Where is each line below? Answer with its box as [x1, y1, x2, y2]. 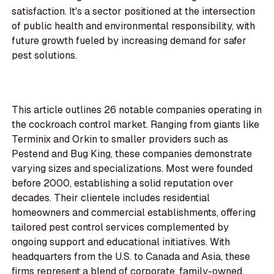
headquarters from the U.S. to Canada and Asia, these [12, 250, 251, 264]
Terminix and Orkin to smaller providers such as [12, 133, 229, 146]
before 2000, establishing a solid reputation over [12, 177, 234, 190]
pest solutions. [12, 49, 78, 62]
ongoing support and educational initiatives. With [12, 235, 231, 249]
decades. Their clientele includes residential [12, 191, 210, 205]
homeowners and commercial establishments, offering [12, 206, 256, 220]
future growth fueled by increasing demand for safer [12, 34, 247, 48]
